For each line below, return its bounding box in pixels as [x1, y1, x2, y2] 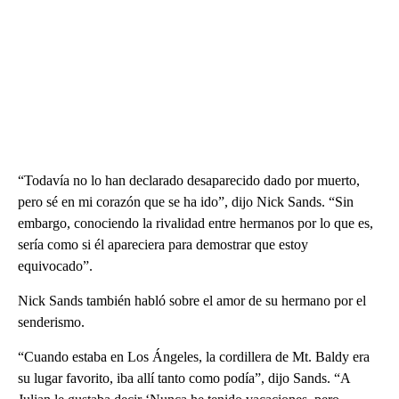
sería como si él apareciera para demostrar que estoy [18, 236, 308, 252]
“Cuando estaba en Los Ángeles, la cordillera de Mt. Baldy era [18, 348, 370, 364]
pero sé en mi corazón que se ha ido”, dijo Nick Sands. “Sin [18, 193, 354, 209]
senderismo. [18, 313, 85, 330]
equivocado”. [18, 257, 93, 273]
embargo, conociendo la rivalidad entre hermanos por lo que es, [18, 215, 373, 231]
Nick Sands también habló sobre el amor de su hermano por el [18, 292, 366, 308]
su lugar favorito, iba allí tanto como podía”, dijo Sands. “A [18, 370, 350, 386]
